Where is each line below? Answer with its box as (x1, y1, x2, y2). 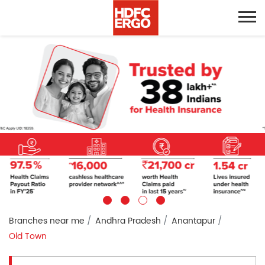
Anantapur (172, 214, 215, 228)
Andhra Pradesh (95, 214, 161, 228)
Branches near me (9, 214, 85, 228)
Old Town (9, 229, 47, 243)
